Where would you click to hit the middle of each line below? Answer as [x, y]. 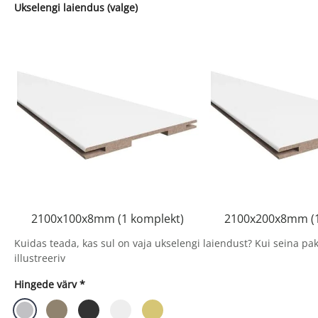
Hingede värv [45, 285]
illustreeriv [40, 258]
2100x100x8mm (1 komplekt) [107, 219]
